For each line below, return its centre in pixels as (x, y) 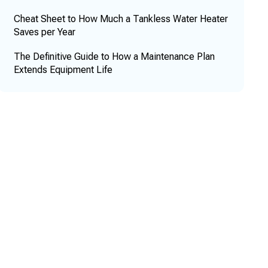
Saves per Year (44, 32)
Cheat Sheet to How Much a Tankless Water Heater (121, 19)
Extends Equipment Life (63, 70)
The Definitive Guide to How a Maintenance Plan (114, 57)
